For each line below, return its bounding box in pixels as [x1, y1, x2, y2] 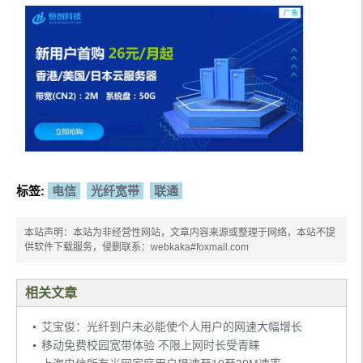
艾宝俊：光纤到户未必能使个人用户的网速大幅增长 [41, 320, 302, 334]
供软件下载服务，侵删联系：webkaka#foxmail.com [24, 241, 249, 254]
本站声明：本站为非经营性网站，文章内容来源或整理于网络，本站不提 [24, 227, 335, 239]
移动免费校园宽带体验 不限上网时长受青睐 [41, 339, 260, 352]
